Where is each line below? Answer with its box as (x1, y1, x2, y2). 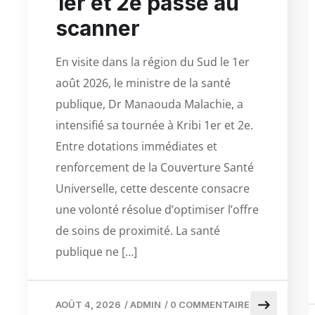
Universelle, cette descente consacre (56, 180, 250, 196)
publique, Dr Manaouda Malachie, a (56, 96, 243, 112)
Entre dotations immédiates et (56, 138, 217, 154)
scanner (56, 15, 140, 41)
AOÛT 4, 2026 (56, 298, 121, 310)
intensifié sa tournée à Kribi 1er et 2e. (56, 117, 253, 133)
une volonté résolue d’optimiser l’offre (56, 201, 259, 217)
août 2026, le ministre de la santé (56, 75, 231, 91)
